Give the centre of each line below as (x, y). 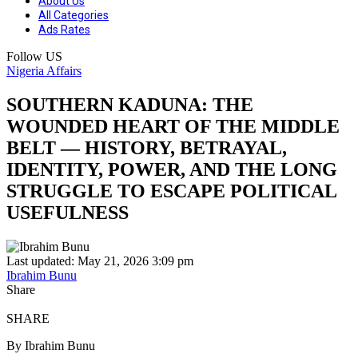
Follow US (34, 56)
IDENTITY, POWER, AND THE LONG (172, 169)
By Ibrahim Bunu (51, 345)
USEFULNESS (68, 212)
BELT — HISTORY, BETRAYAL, (147, 147)
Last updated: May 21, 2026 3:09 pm (100, 261)
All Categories (74, 15)
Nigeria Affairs (44, 71)
